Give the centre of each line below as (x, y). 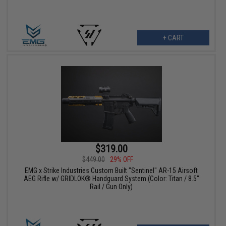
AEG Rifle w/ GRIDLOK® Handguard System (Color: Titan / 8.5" (111, 178)
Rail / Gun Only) (111, 186)
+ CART (173, 38)
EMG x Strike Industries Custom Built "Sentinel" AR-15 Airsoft (111, 170)
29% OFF (121, 159)
